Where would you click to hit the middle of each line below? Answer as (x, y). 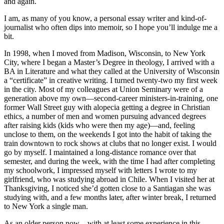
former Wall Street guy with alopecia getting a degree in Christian (107, 107)
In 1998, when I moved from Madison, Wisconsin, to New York (105, 53)
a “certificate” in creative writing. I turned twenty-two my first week (111, 80)
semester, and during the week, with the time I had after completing (109, 161)
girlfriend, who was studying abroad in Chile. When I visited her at (109, 179)
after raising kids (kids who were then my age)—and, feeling (99, 125)
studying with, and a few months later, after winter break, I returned (110, 197)
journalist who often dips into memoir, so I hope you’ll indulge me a (111, 27)
